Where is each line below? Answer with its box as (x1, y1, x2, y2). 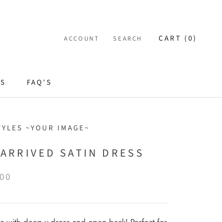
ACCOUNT (64, 34, 100, 43)
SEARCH (113, 34, 142, 43)
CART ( (159, 33, 188, 44)
